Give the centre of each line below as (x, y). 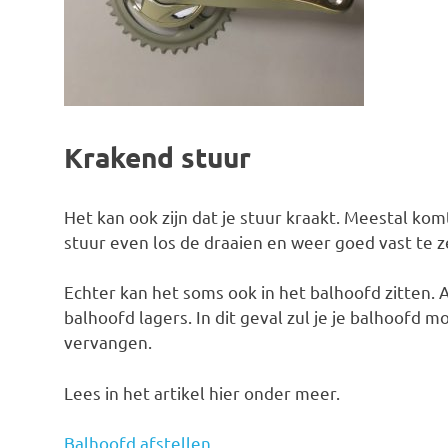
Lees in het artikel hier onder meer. (202, 392)
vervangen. (108, 342)
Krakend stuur (157, 157)
